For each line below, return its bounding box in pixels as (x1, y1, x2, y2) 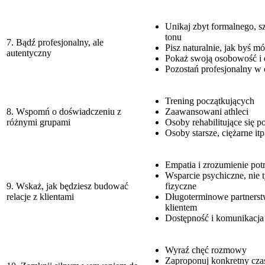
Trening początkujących (165, 95, 254, 106)
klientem (165, 202, 197, 212)
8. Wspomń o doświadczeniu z (7, 106, 121, 117)
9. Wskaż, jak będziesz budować (7, 180, 128, 191)
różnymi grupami (7, 117, 70, 127)
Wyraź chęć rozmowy (165, 244, 247, 255)
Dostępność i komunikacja (165, 212, 264, 223)
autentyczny (7, 47, 51, 58)
